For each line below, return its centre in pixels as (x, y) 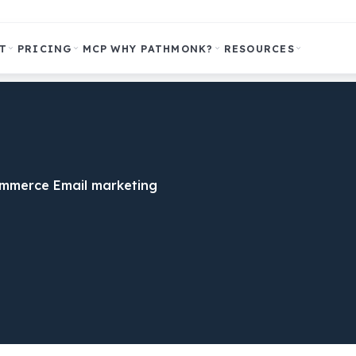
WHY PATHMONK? (162, 48)
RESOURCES (259, 48)
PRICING (44, 48)
